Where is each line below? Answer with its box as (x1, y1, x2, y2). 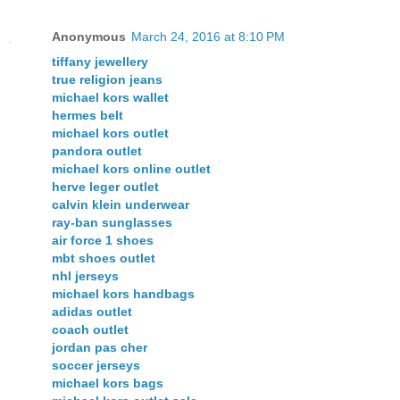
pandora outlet (52, 144, 142, 159)
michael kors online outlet (52, 162, 211, 177)
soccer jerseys (52, 358, 140, 373)
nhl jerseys (52, 269, 119, 284)
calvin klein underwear (52, 197, 189, 212)
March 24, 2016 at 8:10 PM (131, 29, 285, 45)
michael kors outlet (52, 126, 169, 141)
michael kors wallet (52, 90, 169, 105)
